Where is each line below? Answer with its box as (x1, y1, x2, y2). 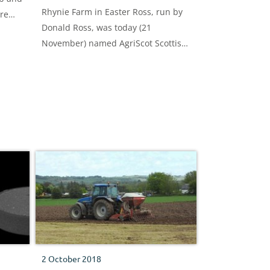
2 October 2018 (41, 253, 101, 264)
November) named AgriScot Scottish (41, 37, 187, 49)
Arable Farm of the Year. (41, 52, 140, 64)
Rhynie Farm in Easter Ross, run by (41, 5, 183, 17)
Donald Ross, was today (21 (41, 21, 151, 33)
